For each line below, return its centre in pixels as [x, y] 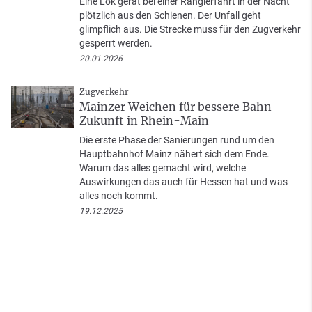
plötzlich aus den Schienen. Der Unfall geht [170, 15]
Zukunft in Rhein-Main [144, 120]
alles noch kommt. [119, 195]
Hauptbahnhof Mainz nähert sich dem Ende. [174, 154]
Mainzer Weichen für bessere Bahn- [179, 106]
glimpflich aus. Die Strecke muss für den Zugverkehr [190, 29]
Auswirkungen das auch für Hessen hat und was [184, 181]
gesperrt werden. [116, 43]
